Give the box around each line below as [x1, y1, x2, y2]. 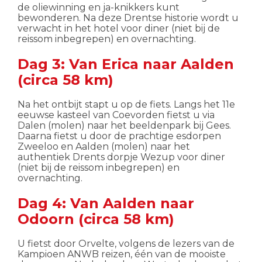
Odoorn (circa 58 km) [18, 210, 174, 227]
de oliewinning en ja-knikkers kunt [18, 1, 180, 13]
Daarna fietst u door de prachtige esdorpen [18, 130, 221, 142]
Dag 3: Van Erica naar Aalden [18, 55, 234, 73]
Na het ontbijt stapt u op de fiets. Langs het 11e [18, 98, 235, 110]
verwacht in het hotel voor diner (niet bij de [18, 22, 220, 34]
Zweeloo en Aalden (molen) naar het [18, 140, 190, 152]
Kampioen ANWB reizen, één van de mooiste [18, 248, 226, 260]
